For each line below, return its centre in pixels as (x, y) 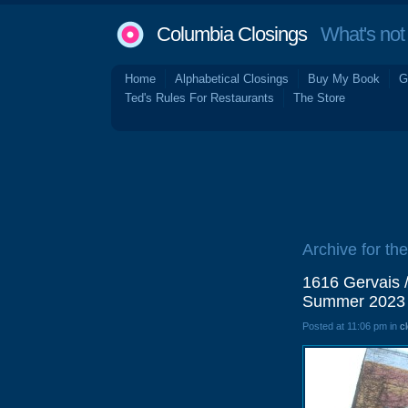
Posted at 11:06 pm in (351, 326)
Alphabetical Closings (232, 79)
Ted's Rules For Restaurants (199, 98)
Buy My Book (344, 79)
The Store (319, 98)
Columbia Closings (232, 34)
